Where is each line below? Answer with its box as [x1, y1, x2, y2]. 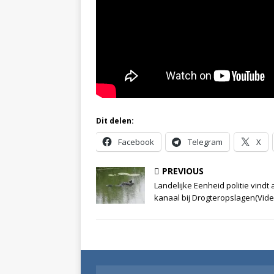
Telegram [188, 136, 223, 148]
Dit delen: [96, 116, 134, 127]
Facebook [118, 136, 154, 148]
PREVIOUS [162, 165, 204, 177]
